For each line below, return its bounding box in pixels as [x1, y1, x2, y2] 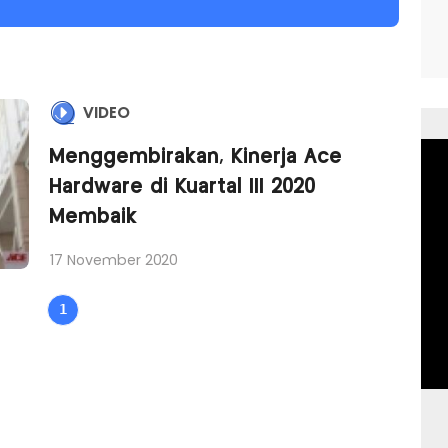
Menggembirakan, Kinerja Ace [49, 148, 343, 167]
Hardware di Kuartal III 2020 [49, 178, 317, 197]
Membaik [49, 208, 138, 227]
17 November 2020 [49, 254, 179, 268]
